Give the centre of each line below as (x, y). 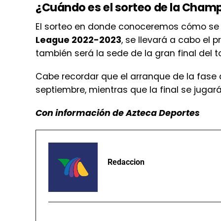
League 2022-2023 (78, 40)
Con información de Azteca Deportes (118, 113)
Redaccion (126, 162)
